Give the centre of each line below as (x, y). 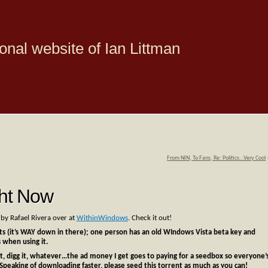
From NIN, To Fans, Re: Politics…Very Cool (217, 159)
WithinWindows (102, 218)
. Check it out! (150, 218)
